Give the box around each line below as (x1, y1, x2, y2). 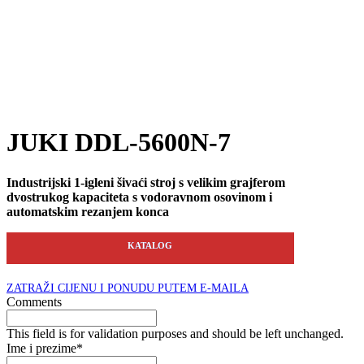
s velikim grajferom (179, 175, 285, 189)
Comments (6, 294, 62, 309)
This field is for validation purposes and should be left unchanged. (6, 326, 344, 340)
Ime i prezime (6, 340, 76, 355)
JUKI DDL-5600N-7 (6, 128, 231, 158)
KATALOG (128, 240, 173, 250)
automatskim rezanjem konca (6, 204, 169, 219)
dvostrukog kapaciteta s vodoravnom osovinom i (6, 189, 272, 204)
